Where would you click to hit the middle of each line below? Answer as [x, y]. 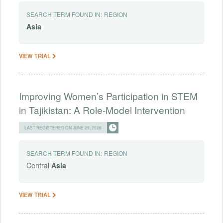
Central [39, 165]
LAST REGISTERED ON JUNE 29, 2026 [63, 127]
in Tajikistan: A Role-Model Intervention [102, 110]
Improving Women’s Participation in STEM [108, 96]
